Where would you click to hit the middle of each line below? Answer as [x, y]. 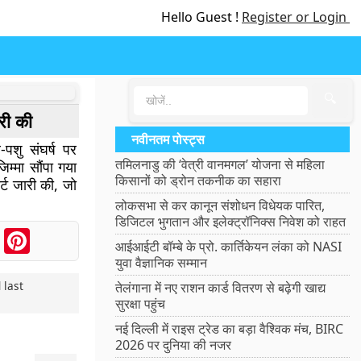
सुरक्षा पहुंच [141, 304]
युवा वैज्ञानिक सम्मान [162, 263]
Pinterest [57, 234]
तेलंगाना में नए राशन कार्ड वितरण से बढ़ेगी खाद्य [221, 288]
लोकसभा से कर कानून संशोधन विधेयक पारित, [220, 205]
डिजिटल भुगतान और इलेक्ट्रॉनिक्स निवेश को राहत [231, 222]
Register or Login [296, 17]
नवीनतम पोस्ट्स [168, 139]
